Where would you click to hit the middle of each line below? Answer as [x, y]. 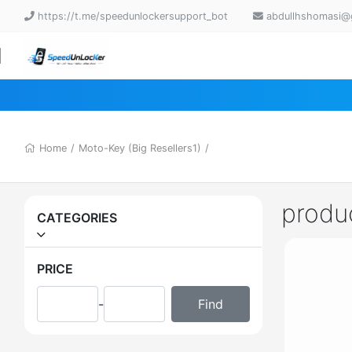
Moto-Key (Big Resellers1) [140, 148]
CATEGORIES [77, 218]
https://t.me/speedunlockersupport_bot [131, 16]
